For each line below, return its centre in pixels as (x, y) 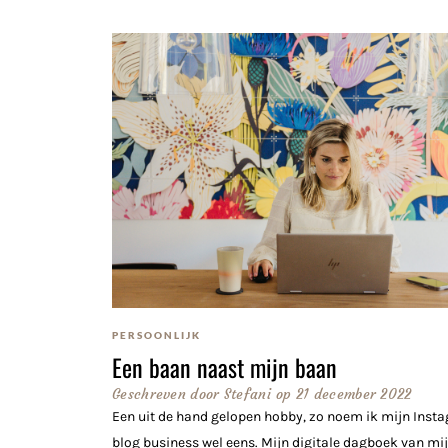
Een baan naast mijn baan (224, 367)
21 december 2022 (353, 394)
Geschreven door (166, 394)
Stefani (245, 394)
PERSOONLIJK (156, 335)
